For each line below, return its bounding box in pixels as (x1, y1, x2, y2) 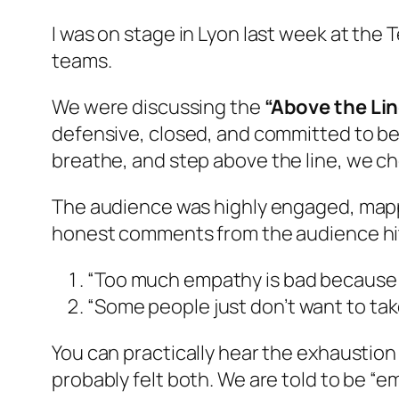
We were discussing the (52, 93, 265, 120)
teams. (52, 46, 112, 74)
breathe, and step (52, 146, 214, 174)
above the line (213, 146, 338, 174)
